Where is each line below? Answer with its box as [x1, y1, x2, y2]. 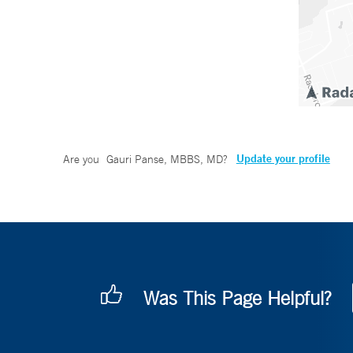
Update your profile [236, 151, 330, 166]
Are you [63, 152, 102, 167]
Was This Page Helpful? [143, 287, 331, 310]
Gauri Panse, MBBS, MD [106, 152, 223, 167]
